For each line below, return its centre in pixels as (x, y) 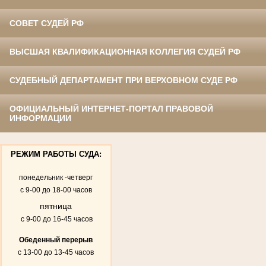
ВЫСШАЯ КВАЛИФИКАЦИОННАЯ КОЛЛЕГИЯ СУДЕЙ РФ (125, 51)
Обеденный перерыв (56, 240)
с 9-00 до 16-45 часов (56, 219)
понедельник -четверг (56, 177)
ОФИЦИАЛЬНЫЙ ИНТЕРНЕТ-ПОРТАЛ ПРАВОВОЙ (111, 108)
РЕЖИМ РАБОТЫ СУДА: (56, 154)
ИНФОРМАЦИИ (40, 118)
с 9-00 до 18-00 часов (56, 190)
